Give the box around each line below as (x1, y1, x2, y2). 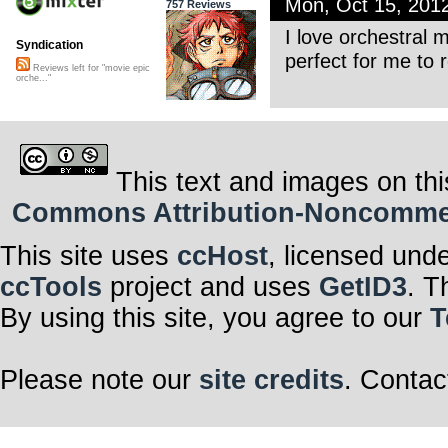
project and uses (102, 272, 319, 303)
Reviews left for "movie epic (30, 63, 150, 74)
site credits (199, 365, 344, 396)
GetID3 (319, 272, 407, 303)
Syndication (16, 38, 83, 53)
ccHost (177, 241, 268, 272)
